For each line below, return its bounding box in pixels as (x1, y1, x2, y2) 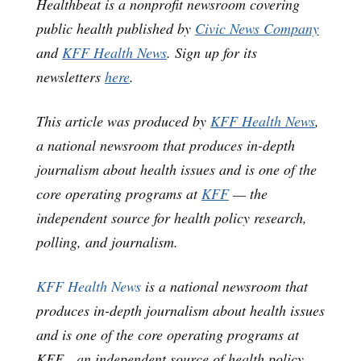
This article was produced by (36, 110, 210, 131)
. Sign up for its (167, 42, 257, 62)
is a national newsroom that (141, 276, 308, 296)
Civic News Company (195, 18, 319, 38)
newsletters (36, 66, 105, 86)
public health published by (36, 18, 195, 38)
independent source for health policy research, (36, 207, 307, 227)
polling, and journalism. (36, 231, 178, 251)
